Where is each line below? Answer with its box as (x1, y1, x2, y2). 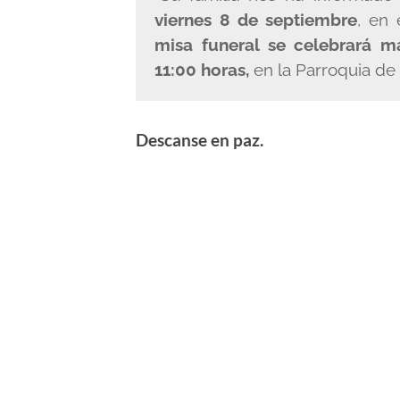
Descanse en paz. (136, 129, 263, 150)
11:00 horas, (154, 60, 249, 80)
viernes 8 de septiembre (154, 10, 358, 30)
